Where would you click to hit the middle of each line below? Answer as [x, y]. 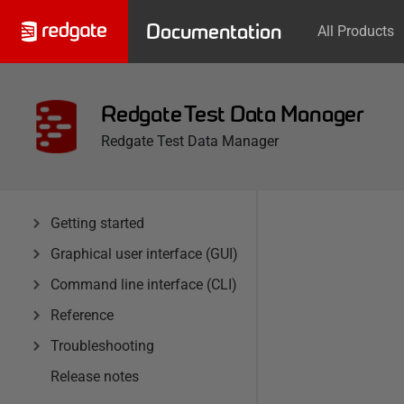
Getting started [97, 223]
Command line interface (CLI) [144, 285]
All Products [356, 31]
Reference [82, 315]
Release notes [95, 376]
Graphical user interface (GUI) [144, 254]
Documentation [214, 32]
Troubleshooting [102, 346]
